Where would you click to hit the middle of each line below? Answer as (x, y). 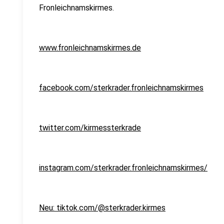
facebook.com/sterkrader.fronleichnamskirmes (121, 88)
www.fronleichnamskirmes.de (90, 48)
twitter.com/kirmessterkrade (90, 128)
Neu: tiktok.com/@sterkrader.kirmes (102, 208)
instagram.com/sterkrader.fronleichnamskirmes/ (123, 168)
